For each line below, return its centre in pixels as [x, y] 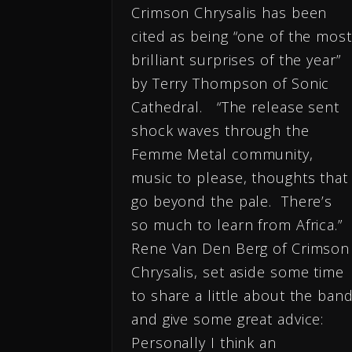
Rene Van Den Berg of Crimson [241, 249]
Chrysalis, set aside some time [238, 272]
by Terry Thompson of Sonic [231, 84]
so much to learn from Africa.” [237, 225]
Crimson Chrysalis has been [229, 13]
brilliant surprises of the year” [236, 60]
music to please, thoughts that [240, 178]
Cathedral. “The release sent [235, 107]
